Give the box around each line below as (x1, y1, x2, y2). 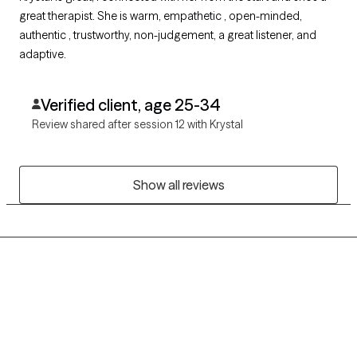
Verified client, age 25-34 (40, 95, 221, 116)
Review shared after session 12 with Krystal (32, 117, 243, 132)
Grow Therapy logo (18, 320, 127, 337)
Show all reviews (132, 177, 225, 194)
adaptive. (19, 47, 66, 62)
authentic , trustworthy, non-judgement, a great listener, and (19, 28, 316, 43)
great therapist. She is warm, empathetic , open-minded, (19, 9, 302, 24)
